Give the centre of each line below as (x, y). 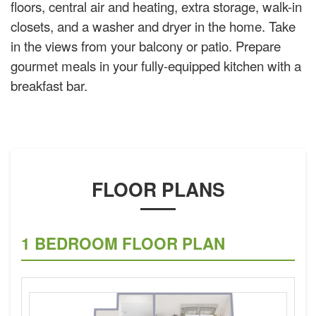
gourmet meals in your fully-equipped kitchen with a (156, 66)
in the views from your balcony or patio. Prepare (146, 46)
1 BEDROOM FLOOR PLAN (123, 244)
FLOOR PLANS (158, 189)
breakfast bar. (49, 85)
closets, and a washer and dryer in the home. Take (153, 26)
